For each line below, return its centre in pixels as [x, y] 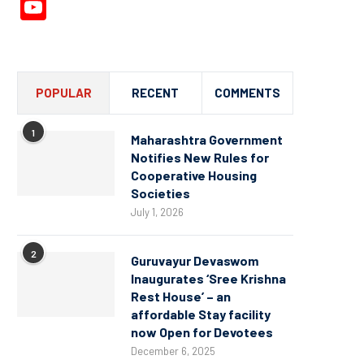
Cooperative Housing [194, 175]
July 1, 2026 [157, 212]
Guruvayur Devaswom [195, 260]
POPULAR [63, 92]
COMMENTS [247, 92]
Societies [160, 193]
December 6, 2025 [173, 351]
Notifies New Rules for [200, 157]
